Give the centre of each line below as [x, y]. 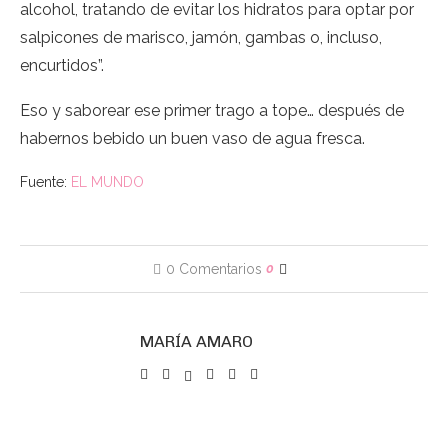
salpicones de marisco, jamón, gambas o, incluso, [201, 37]
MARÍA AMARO [196, 341]
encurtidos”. [62, 65]
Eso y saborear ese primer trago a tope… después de [212, 110]
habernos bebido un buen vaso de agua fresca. [192, 138]
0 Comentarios [214, 269]
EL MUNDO [107, 182]
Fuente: [45, 182]
